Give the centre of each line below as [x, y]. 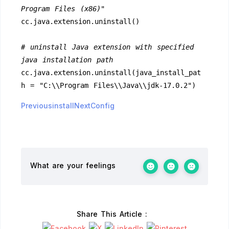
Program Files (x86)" [63, 9]
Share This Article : [112, 214]
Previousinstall [48, 106]
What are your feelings [73, 165]
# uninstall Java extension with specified [107, 47]
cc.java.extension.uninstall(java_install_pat [111, 73]
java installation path [67, 60]
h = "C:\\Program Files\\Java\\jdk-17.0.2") [108, 85]
